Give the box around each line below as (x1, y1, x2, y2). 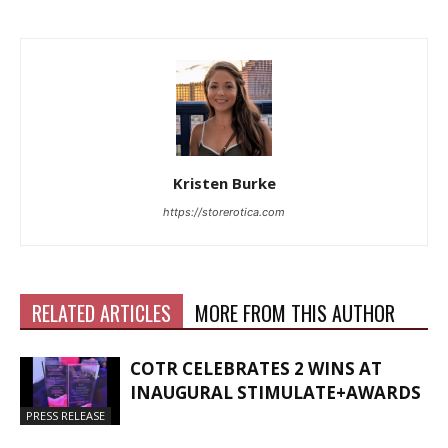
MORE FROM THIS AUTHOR (195, 297, 395, 328)
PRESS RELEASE (26, 408, 105, 424)
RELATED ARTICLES (32, 297, 171, 328)
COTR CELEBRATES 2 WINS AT (130, 356, 382, 380)
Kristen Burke (172, 172, 276, 193)
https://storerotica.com (163, 204, 285, 219)
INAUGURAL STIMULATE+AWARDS (130, 380, 421, 404)
